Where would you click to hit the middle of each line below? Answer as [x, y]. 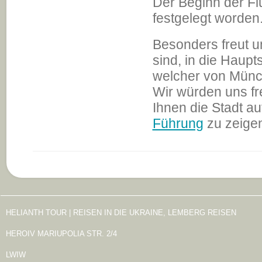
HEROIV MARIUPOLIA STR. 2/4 [61, 234]
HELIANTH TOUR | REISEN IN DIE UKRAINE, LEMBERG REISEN [121, 213]
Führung [178, 123]
